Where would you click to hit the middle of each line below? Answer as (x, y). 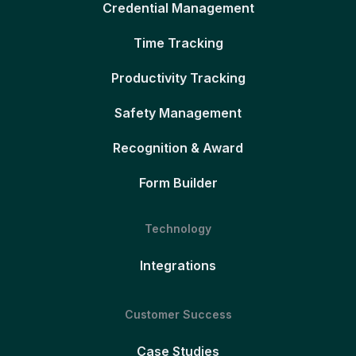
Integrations (178, 265)
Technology (178, 228)
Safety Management (178, 112)
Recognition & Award (178, 147)
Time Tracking (178, 43)
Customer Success (178, 314)
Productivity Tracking (178, 77)
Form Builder (178, 182)
